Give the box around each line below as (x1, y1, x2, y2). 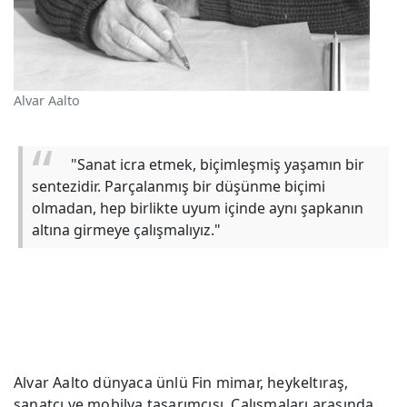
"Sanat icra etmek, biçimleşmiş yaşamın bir (67, 154, 364, 174)
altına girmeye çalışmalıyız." (32, 219, 221, 240)
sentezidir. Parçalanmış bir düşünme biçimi (32, 175, 325, 196)
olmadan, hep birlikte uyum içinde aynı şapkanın (32, 197, 363, 218)
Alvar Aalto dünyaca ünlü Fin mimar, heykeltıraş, (14, 372, 349, 392)
